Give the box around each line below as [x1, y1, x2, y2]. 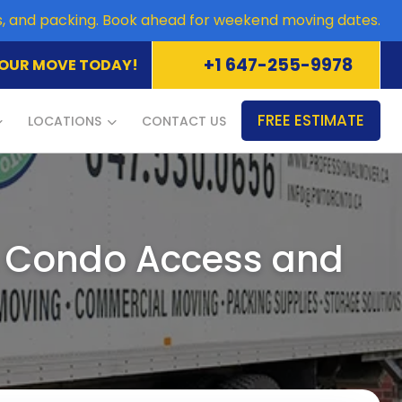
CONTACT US [142, 112, 226, 130]
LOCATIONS [28, 112, 101, 130]
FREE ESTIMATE [258, 109, 364, 131]
